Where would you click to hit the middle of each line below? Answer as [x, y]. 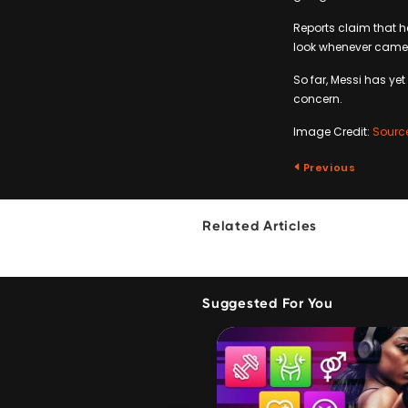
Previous [328, 167]
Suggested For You [268, 304]
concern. [318, 98]
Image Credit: [333, 131]
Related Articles [260, 227]
